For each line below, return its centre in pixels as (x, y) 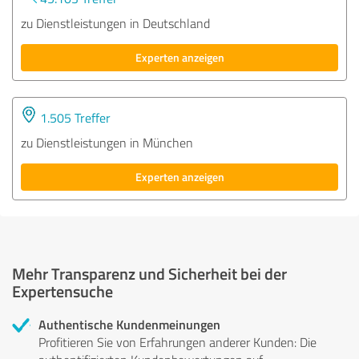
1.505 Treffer (74, 117)
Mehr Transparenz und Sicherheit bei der (149, 273)
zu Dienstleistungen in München (107, 142)
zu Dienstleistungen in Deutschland (115, 23)
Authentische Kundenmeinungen (129, 324)
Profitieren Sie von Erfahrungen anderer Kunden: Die (177, 342)
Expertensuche (63, 290)
